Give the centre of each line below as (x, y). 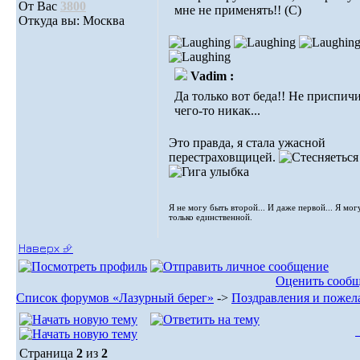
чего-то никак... (217, 110)
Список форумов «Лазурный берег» (115, 298)
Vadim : (212, 76)
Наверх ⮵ (46, 248)
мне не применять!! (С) (238, 10)
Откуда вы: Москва (72, 20)
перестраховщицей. (224, 157)
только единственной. (211, 217)
